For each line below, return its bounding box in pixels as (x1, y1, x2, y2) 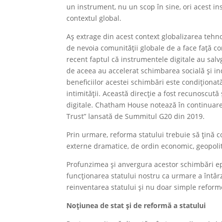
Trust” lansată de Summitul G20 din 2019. (66, 111, 205, 121)
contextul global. (66, 13, 122, 23)
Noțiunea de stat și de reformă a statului (66, 201, 206, 210)
